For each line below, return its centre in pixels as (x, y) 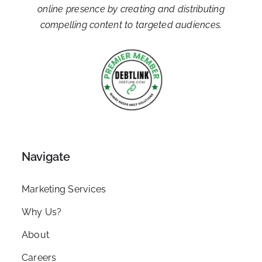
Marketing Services (64, 189)
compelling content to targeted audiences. (131, 25)
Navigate (46, 157)
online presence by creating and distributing (131, 9)
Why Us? (42, 212)
